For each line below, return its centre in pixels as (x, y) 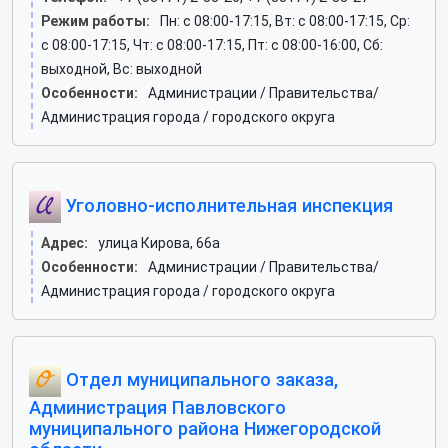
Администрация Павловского (157, 407)
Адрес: (64, 243)
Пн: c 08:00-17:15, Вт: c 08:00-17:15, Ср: (285, 21)
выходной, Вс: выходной (121, 69)
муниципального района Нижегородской (205, 428)
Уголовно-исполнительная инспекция (227, 205)
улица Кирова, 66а (159, 243)
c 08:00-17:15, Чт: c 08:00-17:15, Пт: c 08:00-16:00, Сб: (212, 45)
